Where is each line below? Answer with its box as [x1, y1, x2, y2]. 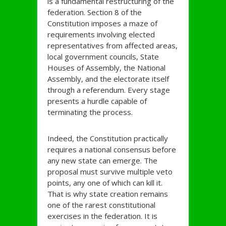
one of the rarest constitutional [47, 200, 155, 210]
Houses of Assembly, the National [47, 63, 165, 73]
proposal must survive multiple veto [47, 166, 173, 177]
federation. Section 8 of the [47, 7, 142, 18]
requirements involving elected [47, 29, 155, 40]
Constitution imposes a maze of [47, 18, 157, 29]
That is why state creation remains [47, 189, 168, 199]
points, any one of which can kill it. [47, 178, 162, 188]
